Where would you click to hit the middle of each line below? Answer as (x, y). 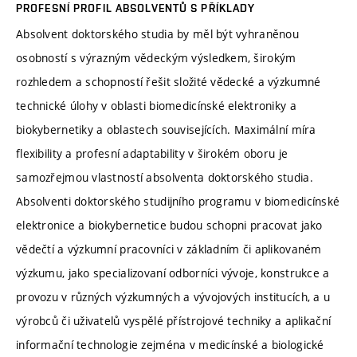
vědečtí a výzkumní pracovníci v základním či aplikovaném (169, 249)
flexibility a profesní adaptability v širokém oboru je (152, 154)
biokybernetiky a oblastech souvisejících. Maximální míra (166, 130)
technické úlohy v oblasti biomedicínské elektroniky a (156, 106)
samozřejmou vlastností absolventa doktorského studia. (165, 178)
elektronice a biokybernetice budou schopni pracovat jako (169, 226)
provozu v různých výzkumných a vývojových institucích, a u (173, 297)
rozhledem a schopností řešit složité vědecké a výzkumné (169, 82)
